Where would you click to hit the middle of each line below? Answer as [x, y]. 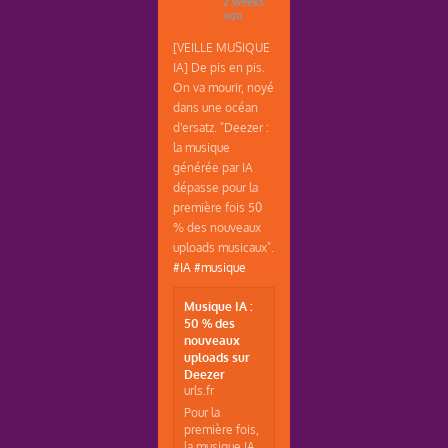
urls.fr [199, 390]
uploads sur [217, 356]
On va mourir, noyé [224, 86]
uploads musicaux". [224, 246]
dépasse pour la [216, 186]
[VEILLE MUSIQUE [222, 46]
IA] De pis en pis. [219, 66]
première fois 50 [218, 206]
